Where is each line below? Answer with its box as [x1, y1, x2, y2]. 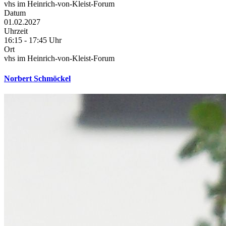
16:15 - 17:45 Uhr [4, 36, 62, 45]
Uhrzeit [4, 27, 28, 36]
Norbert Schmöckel [4, 74, 71, 83]
